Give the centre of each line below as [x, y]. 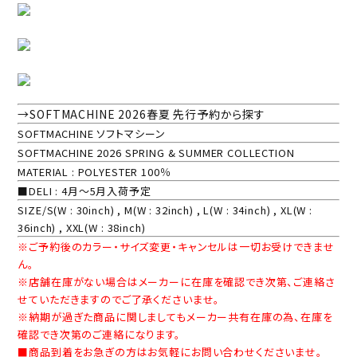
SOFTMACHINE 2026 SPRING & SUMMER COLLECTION [156, 152]
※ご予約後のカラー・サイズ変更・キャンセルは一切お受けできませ [176, 246]
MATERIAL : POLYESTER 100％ [94, 171]
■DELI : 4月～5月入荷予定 [84, 190]
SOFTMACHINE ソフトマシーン [92, 133]
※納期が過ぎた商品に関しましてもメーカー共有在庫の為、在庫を [175, 316]
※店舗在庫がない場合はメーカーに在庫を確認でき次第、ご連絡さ [177, 281]
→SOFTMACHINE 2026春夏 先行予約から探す [141, 114]
